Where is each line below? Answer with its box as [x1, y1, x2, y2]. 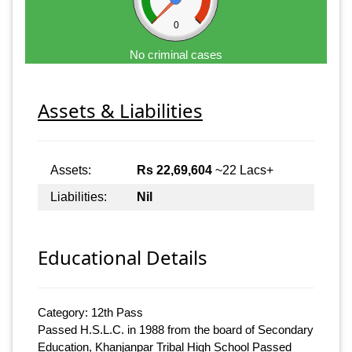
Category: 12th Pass [38, 306, 143, 320]
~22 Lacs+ [212, 163, 273, 177]
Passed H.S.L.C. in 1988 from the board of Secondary [38, 323, 313, 337]
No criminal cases [130, 47, 222, 61]
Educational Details [38, 244, 207, 271]
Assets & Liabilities [38, 97, 203, 123]
